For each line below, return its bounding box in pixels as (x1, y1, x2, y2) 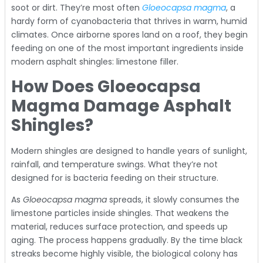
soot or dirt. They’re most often (11, 1, 142, 14)
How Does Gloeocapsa (11, 75, 201, 98)
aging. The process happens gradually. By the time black (11, 234, 242, 247)
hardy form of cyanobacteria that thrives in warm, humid (11, 15, 247, 27)
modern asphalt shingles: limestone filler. (11, 55, 178, 68)
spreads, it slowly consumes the (107, 194, 240, 206)
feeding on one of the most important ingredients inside (11, 42, 244, 54)
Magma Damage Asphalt (11, 95, 231, 117)
